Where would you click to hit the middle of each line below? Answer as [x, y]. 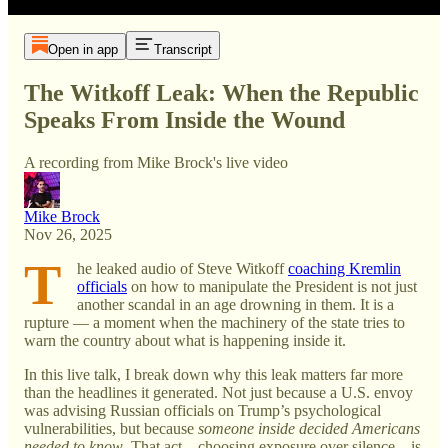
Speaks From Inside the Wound [184, 119]
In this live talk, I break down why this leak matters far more [213, 374]
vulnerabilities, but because [111, 428]
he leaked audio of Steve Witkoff [182, 268]
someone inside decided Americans [309, 428]
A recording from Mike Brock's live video [156, 162]
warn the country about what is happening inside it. [185, 340]
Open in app [82, 49]
